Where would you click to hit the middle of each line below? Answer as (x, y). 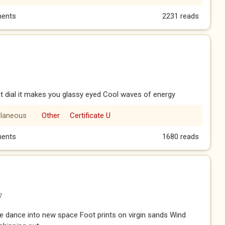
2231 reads (180, 16)
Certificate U (90, 116)
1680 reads (180, 137)
